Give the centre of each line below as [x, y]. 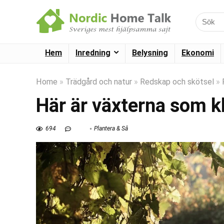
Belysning [150, 53]
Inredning [93, 53]
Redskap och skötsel [177, 82]
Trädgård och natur [99, 82]
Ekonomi [198, 53]
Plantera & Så [111, 128]
